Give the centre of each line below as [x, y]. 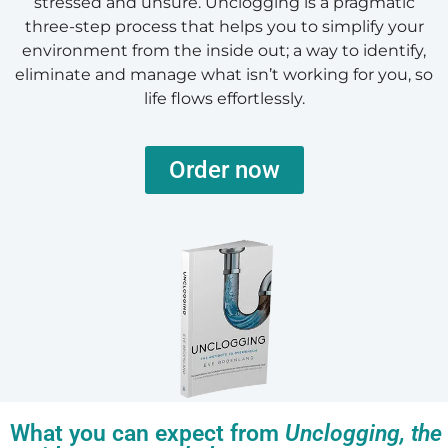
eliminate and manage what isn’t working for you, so [224, 74]
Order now [224, 170]
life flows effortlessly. [224, 98]
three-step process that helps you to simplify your [224, 26]
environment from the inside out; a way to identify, [224, 50]
